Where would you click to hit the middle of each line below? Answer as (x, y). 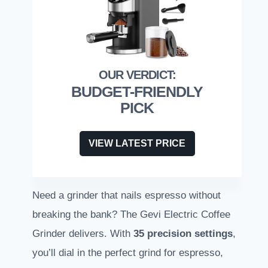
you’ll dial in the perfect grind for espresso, (128, 253)
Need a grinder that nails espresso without (127, 196)
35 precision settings (183, 234)
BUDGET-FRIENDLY (137, 92)
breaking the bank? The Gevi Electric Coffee (131, 215)
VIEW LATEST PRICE (137, 144)
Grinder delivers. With (83, 234)
